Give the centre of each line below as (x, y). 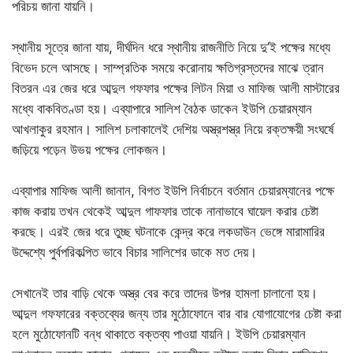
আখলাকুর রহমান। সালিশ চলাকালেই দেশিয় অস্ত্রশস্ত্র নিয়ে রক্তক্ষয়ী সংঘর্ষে (173, 129)
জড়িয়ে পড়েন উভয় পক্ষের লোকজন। (89, 150)
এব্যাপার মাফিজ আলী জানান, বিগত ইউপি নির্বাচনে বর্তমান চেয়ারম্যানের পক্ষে (173, 191)
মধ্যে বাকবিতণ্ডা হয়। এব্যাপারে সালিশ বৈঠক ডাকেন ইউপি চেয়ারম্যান (162, 109)
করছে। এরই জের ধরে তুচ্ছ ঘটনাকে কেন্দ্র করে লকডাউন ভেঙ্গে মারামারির (168, 232)
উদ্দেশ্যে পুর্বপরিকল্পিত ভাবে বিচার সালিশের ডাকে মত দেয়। (134, 252)
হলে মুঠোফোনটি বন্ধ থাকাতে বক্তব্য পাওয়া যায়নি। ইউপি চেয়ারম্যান (159, 334)
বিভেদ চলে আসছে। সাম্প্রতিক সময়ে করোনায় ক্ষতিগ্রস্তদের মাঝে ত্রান (168, 68)
